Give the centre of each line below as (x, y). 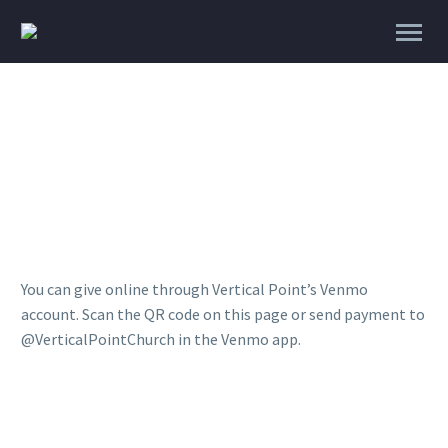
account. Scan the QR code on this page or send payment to (223, 314)
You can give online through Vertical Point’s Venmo (194, 289)
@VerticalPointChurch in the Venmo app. (161, 339)
